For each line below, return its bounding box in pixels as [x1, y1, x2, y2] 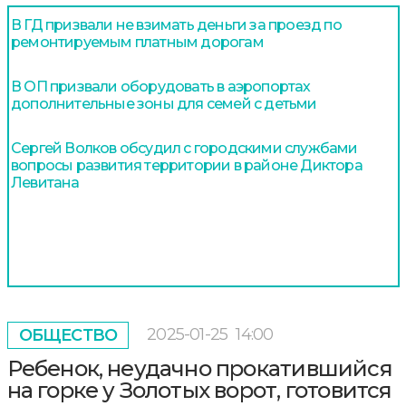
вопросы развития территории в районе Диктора [11, 156, 362, 174]
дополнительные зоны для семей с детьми [11, 94, 317, 112]
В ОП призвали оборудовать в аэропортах [11, 77, 311, 95]
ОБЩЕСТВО [18, 324, 118, 345]
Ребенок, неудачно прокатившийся [6, 354, 392, 382]
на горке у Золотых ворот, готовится [6, 376, 392, 403]
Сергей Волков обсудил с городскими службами [11, 139, 358, 157]
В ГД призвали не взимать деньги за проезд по [11, 15, 342, 34]
